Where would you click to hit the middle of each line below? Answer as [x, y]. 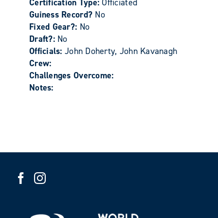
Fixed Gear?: [54, 27]
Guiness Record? [62, 14]
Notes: [41, 87]
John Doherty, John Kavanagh [121, 51]
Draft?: [44, 39]
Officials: [47, 51]
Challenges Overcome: [72, 75]
